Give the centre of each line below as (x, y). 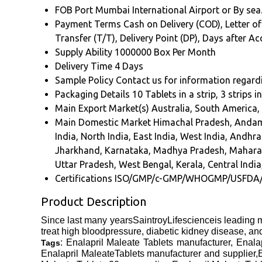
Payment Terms (88, 24)
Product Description (94, 202)
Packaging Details (92, 94)
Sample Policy (84, 80)
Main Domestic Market (103, 123)
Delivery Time (84, 66)
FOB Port (74, 10)
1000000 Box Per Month (165, 52)
